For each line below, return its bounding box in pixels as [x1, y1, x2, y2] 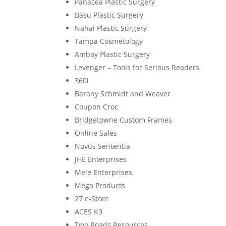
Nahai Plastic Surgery [75, 23, 147, 33]
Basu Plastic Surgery [75, 10, 144, 20]
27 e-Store [75, 193, 109, 203]
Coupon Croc [75, 101, 119, 111]
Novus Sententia [75, 141, 131, 151]
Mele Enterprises [75, 167, 133, 177]
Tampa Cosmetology [75, 36, 143, 46]
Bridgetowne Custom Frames [75, 115, 173, 125]
